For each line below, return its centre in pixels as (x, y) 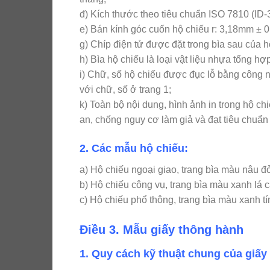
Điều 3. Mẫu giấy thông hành (162, 230)
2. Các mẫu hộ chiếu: (134, 149)
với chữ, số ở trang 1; (125, 90)
